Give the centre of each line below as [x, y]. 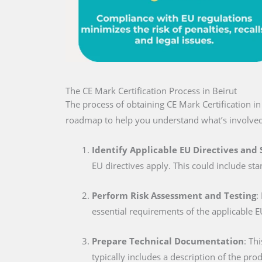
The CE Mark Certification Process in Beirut [151, 91]
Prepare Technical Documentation [168, 241]
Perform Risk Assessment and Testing [174, 196]
